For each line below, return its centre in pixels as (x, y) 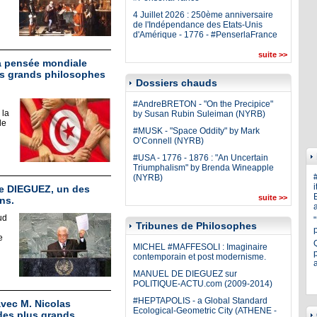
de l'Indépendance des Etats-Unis (197, 25)
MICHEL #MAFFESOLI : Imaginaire (200, 247)
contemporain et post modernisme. (199, 257)
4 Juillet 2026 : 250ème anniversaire (203, 15)
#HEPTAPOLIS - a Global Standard (200, 301)
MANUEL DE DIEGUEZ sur (185, 274)
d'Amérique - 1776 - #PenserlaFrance (205, 35)
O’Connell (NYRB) (168, 141)
